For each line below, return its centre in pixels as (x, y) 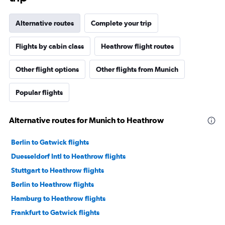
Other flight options (47, 70)
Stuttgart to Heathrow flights (58, 171)
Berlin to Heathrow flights (52, 185)
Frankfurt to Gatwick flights (55, 213)
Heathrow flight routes (137, 46)
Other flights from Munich (137, 70)
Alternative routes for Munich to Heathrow (86, 120)
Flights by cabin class (50, 46)
